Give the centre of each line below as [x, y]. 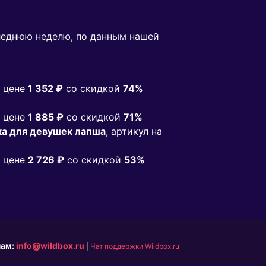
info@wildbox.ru [50, 246]
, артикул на [134, 132]
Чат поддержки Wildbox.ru [134, 246]
